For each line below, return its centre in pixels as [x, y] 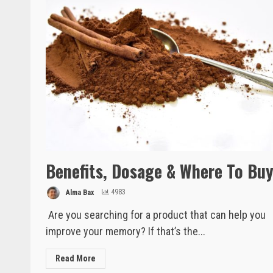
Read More [76, 258]
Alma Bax [79, 192]
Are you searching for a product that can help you [156, 214]
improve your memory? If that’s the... [126, 231]
